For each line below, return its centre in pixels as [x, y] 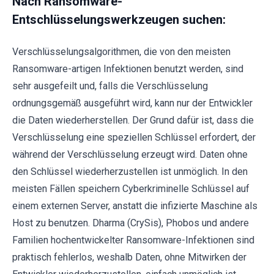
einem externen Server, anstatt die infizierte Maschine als [135, 206]
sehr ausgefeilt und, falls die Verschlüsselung [110, 86]
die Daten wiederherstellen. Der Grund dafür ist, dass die [133, 120]
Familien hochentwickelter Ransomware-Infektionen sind [133, 240]
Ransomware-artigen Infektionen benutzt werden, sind [128, 69]
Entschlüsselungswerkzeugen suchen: [119, 20]
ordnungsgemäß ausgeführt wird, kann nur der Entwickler [132, 103]
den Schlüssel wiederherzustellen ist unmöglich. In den [130, 172]
